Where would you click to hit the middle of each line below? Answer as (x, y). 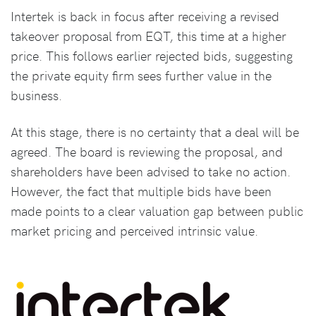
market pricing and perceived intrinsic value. (134, 231)
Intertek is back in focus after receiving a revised (145, 16)
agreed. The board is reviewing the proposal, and (147, 152)
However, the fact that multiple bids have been (141, 191)
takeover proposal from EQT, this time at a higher (148, 36)
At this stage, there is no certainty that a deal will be (155, 132)
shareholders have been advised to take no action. (151, 171)
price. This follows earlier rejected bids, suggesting (152, 56)
